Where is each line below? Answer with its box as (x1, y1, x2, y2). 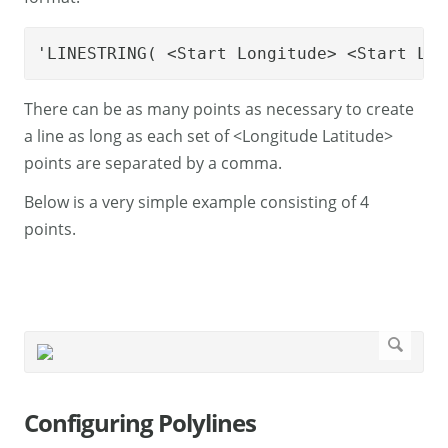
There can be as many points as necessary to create (24, 98, 414, 121)
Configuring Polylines (24, 406, 256, 440)
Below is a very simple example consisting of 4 (24, 191, 369, 214)
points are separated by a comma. (24, 152, 282, 175)
